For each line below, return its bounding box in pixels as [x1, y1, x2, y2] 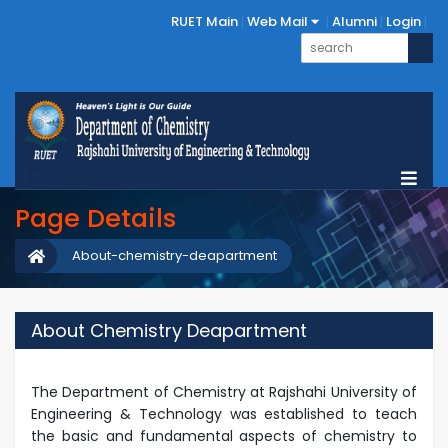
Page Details [15, 200, 176, 236]
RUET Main [171, 12, 238, 31]
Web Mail [247, 12, 311, 31]
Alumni [332, 12, 377, 31]
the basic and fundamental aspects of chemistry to [31, 425, 417, 446]
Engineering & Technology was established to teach [31, 403, 417, 424]
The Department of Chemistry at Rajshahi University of [31, 381, 417, 402]
